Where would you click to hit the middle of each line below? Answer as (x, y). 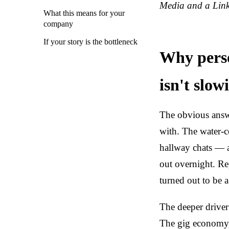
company (58, 24)
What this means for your (84, 13)
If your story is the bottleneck (90, 42)
